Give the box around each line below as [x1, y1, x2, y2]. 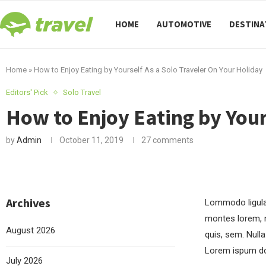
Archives [6, 195, 50, 210]
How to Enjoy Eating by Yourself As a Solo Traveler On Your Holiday [34, 65, 262, 74]
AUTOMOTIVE [157, 18, 211, 30]
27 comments [141, 135, 194, 145]
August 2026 [6, 225, 55, 236]
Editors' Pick [6, 88, 48, 97]
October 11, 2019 [59, 135, 123, 145]
